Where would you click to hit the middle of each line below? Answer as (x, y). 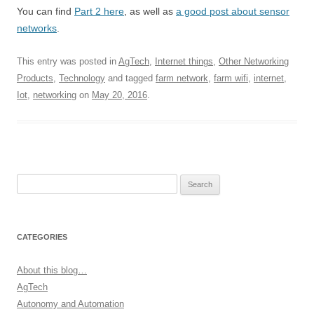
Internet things (184, 61)
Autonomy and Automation (70, 304)
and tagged (130, 78)
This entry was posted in (68, 61)
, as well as (150, 11)
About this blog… (52, 270)
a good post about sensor (233, 11)
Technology (82, 78)
